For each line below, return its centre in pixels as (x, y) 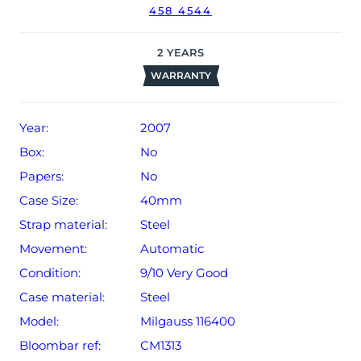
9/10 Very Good (184, 273)
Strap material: (63, 225)
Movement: (53, 249)
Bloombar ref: (60, 346)
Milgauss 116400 (188, 322)
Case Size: (49, 201)
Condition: (50, 273)
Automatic (172, 249)
